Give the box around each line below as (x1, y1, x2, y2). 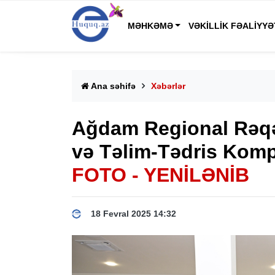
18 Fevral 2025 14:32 (91, 209, 176, 219)
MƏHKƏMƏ (127, 21, 173, 31)
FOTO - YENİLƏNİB (72, 164, 249, 186)
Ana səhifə (89, 81, 136, 91)
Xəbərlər (151, 81, 185, 91)
